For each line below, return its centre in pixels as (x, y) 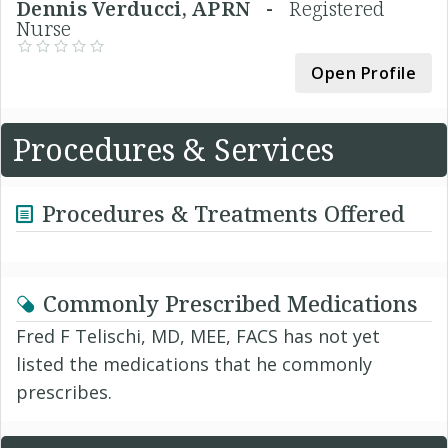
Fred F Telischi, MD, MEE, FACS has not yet (198, 335)
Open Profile (363, 72)
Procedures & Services (173, 149)
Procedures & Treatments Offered (223, 212)
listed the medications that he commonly (194, 363)
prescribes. (64, 391)
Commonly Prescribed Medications (230, 302)
